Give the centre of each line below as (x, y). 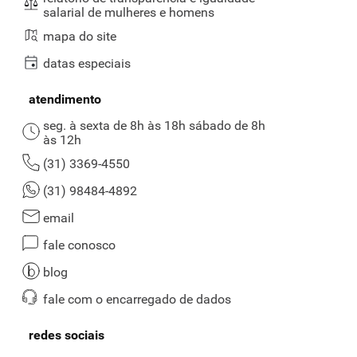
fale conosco (79, 245)
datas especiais (87, 64)
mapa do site (80, 37)
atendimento (65, 100)
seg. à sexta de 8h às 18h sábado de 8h (154, 126)
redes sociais (66, 335)
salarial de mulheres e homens (129, 13)
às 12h (62, 140)
